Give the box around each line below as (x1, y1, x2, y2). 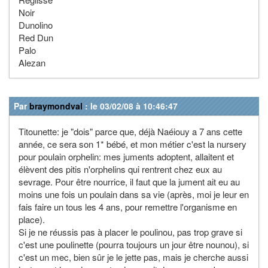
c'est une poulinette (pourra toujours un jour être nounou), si (19, 237, 249, 251)
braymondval (29, 99, 83, 112)
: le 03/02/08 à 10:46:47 (83, 99, 178, 112)
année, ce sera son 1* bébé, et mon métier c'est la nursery (19, 137, 246, 150)
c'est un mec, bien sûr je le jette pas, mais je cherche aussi (19, 250, 248, 263)
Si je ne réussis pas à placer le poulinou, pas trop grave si (19, 225, 242, 238)
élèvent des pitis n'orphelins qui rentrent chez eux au (19, 162, 222, 175)
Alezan (19, 56, 45, 69)
